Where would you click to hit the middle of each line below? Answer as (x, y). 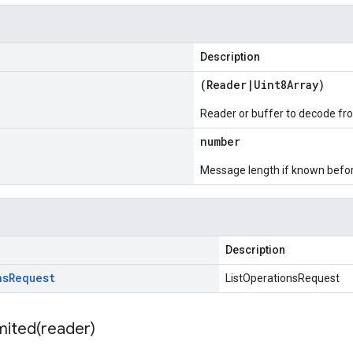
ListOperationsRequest (282, 278)
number (220, 141)
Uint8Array (286, 85)
